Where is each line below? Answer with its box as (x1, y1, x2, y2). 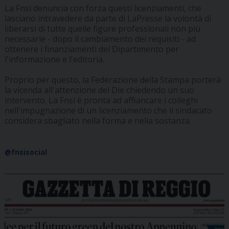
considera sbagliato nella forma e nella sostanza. (4, 115, 191, 127)
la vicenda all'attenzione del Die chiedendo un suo (4, 84, 194, 96)
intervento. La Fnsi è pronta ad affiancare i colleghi (4, 95, 198, 106)
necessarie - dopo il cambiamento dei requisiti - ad (4, 33, 196, 45)
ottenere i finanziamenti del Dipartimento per (4, 43, 179, 55)
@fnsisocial (4, 147, 47, 157)
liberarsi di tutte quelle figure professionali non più (4, 23, 200, 35)
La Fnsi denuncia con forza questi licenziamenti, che (4, 3, 201, 14)
